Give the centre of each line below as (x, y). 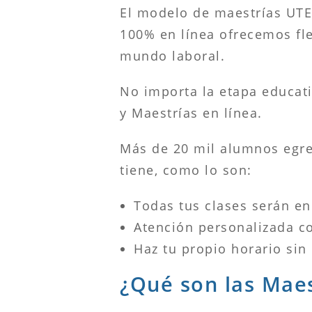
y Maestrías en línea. (191, 112)
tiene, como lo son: (186, 170)
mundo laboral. (172, 55)
